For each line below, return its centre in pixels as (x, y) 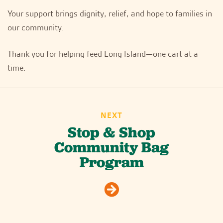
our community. (36, 27)
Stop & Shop (111, 132)
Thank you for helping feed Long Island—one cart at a (103, 54)
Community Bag (111, 147)
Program (111, 162)
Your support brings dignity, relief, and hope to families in (110, 13)
